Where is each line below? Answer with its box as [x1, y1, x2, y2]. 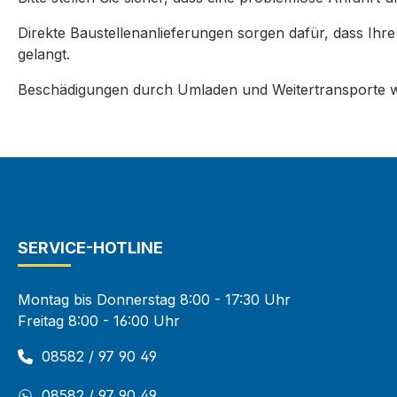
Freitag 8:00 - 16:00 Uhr [18, 312, 180, 330]
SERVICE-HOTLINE [18, 238, 163, 257]
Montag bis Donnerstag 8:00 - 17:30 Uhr [18, 291, 291, 308]
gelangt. [18, 45, 70, 63]
